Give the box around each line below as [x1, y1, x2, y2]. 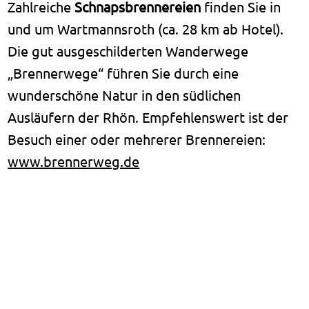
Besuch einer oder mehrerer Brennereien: [8, 130, 266, 148]
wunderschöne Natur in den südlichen [8, 86, 241, 103]
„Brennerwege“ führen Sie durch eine [8, 63, 239, 81]
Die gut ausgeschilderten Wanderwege [8, 41, 249, 59]
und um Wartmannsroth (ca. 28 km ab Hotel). [8, 19, 284, 37]
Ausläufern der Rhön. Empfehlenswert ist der [8, 108, 289, 126]
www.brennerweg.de [8, 152, 140, 170]
